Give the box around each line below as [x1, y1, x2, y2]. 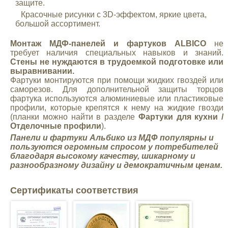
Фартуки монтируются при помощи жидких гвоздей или [10, 76, 224, 84]
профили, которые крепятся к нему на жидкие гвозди [10, 103, 224, 112]
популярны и [159, 133, 214, 142]
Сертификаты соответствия [10, 185, 138, 195]
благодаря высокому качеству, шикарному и [10, 152, 195, 160]
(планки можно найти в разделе [10, 112, 138, 121]
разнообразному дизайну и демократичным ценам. [10, 161, 222, 169]
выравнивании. [10, 67, 74, 75]
